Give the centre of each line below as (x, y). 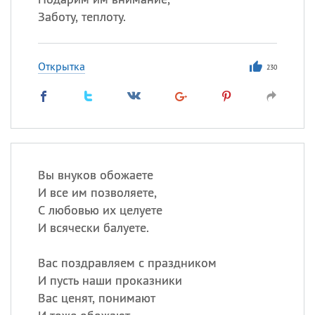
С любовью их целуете (100, 210)
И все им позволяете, (97, 192)
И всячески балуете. (93, 227)
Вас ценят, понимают (96, 298)
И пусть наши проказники (110, 280)
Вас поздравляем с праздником (127, 263)
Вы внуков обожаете (95, 175)
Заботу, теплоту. (82, 17)
